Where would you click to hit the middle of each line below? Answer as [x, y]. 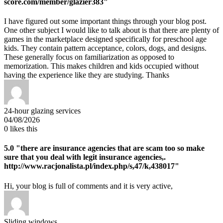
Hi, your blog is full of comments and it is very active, [90, 186]
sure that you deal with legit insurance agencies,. [85, 157]
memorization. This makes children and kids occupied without [101, 66]
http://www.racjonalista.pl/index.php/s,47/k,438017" [92, 166]
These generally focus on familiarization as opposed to [89, 57]
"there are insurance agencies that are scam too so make [109, 148]
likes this [23, 129]
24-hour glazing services [42, 111]
